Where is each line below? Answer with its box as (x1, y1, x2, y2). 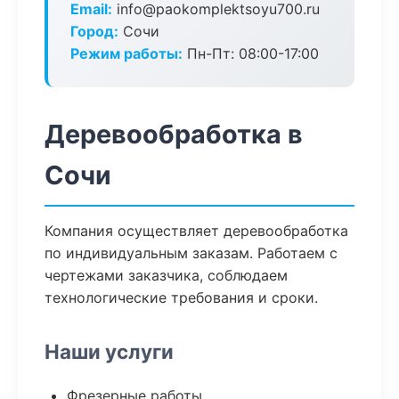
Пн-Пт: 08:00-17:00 (183, 45, 319, 62)
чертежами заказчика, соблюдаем (45, 266, 288, 284)
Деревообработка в (45, 118, 303, 150)
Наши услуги (45, 339, 174, 363)
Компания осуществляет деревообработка (45, 222, 348, 240)
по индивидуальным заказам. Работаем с (45, 244, 338, 262)
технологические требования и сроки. (45, 289, 318, 306)
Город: (70, 22, 118, 40)
